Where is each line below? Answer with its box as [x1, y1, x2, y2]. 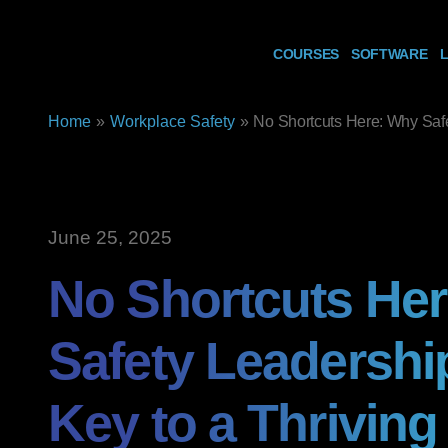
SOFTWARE [350, 47, 428, 62]
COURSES [273, 47, 339, 62]
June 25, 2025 [48, 227, 172, 248]
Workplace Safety [109, 113, 235, 130]
